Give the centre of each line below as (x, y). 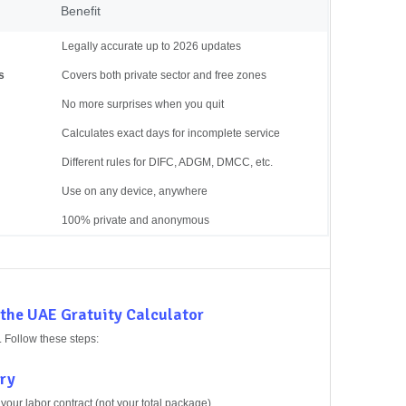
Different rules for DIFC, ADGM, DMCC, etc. (167, 162)
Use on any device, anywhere (135, 191)
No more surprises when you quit (143, 104)
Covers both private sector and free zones (164, 75)
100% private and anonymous (135, 220)
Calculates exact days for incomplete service (171, 133)
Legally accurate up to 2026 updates (151, 46)
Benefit (81, 10)
